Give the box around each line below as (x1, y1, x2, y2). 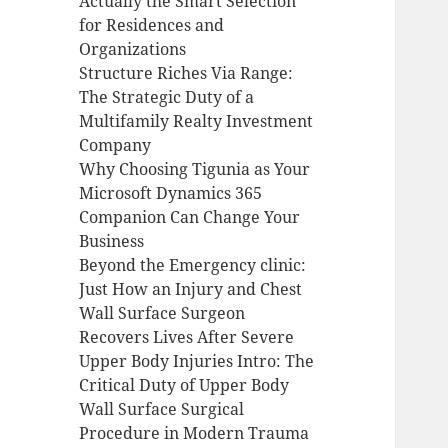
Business (79, 230, 145, 253)
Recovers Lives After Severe (79, 326, 295, 349)
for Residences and (79, 14, 225, 37)
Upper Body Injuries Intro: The (79, 350, 315, 373)
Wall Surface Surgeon (79, 302, 246, 325)
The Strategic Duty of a (79, 86, 255, 109)
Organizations (79, 38, 187, 61)
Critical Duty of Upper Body (79, 374, 290, 397)
